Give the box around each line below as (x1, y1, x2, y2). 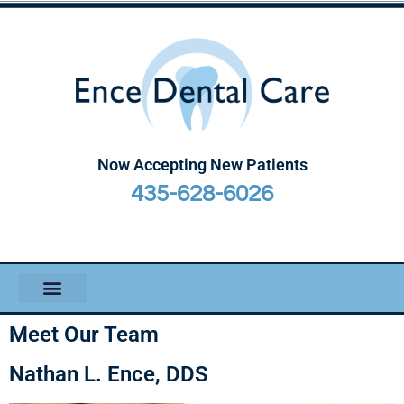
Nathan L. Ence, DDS (9, 361, 208, 387)
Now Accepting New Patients (96, 154, 308, 174)
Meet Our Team (9, 321, 159, 347)
